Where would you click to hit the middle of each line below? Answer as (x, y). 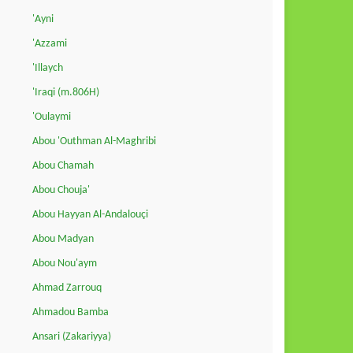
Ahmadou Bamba (71, 312)
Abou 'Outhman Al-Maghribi (94, 141)
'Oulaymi (52, 117)
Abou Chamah (63, 165)
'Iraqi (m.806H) (66, 92)
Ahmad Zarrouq (67, 288)
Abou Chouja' (61, 190)
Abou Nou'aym (65, 263)
